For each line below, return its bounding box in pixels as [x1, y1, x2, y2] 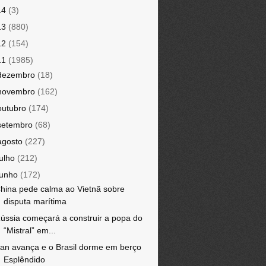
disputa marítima [3, 197, 66, 206]
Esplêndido [3, 255, 45, 264]
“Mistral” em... [3, 226, 56, 235]
